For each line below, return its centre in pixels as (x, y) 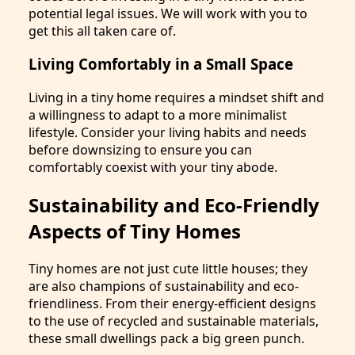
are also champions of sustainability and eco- (164, 286)
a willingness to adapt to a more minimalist (158, 115)
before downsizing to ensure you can (140, 150)
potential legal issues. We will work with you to (168, 13)
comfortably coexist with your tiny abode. (153, 168)
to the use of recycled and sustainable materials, (174, 321)
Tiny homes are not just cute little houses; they (168, 268)
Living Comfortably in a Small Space (161, 64)
